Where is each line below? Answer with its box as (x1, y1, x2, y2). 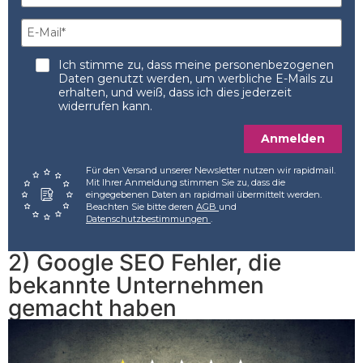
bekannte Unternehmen (8, 271, 264, 299)
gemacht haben (8, 293, 177, 322)
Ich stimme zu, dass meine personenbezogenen (58, 57, 334, 72)
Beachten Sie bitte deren (86, 200, 196, 212)
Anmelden (261, 130, 325, 146)
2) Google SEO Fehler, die (8, 248, 281, 276)
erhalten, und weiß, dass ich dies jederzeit (58, 84, 292, 100)
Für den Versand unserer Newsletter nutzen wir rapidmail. (86, 164, 335, 176)
